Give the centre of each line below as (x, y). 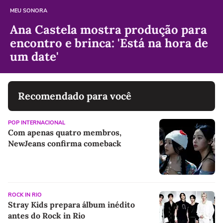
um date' (34, 56)
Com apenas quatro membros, (65, 132)
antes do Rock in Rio (47, 215)
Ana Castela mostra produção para (109, 29)
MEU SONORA (29, 10)
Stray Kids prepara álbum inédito (71, 204)
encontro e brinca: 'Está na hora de (109, 43)
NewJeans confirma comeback (65, 143)
